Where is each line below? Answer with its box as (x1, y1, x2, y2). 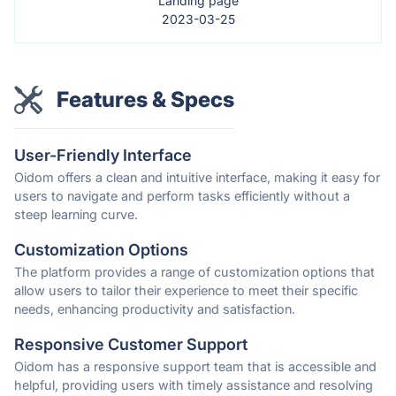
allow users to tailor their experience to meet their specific (14, 283, 358, 299)
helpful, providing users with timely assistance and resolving (14, 377, 373, 393)
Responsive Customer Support (14, 335, 247, 354)
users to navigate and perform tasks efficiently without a (14, 188, 350, 204)
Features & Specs (57, 87, 234, 113)
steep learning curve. (14, 207, 138, 223)
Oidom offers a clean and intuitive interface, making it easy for (14, 170, 380, 186)
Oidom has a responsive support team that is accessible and (14, 359, 377, 375)
